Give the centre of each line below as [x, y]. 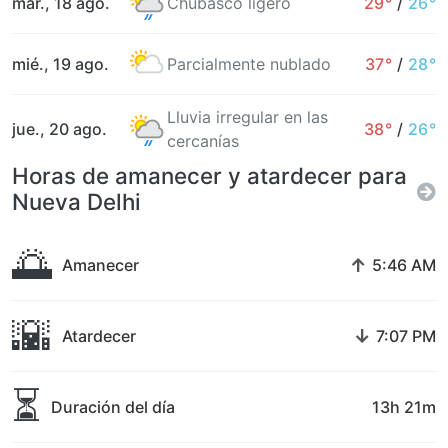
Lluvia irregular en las [247, 117]
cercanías [203, 141]
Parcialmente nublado [249, 64]
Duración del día [113, 407]
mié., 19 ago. [60, 64]
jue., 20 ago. [59, 129]
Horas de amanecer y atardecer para [209, 175]
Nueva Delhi [76, 201]
